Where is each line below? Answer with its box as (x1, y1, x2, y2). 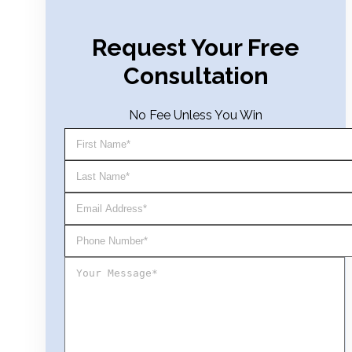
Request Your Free (92, 34, 299, 62)
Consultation (123, 62, 269, 90)
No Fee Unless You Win (129, 108, 262, 123)
